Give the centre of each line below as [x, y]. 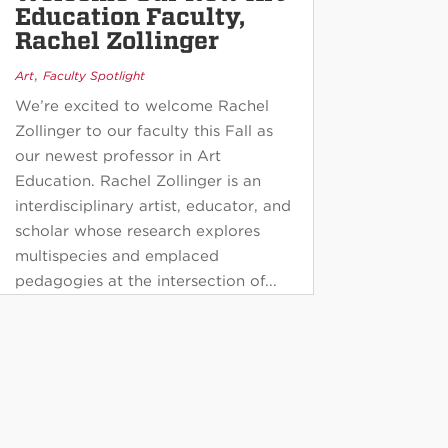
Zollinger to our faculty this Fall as [143, 131]
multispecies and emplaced [116, 256]
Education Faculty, [129, 17]
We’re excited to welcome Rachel [141, 106]
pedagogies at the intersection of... [145, 281]
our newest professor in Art [117, 156]
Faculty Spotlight [93, 76]
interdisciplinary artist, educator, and [152, 206]
